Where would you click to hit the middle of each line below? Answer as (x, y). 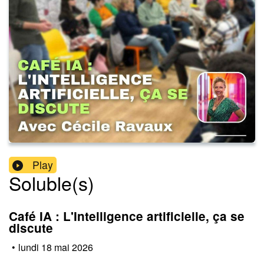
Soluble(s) (52, 183)
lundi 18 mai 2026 (56, 247)
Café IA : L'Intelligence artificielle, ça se (127, 216)
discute (31, 228)
